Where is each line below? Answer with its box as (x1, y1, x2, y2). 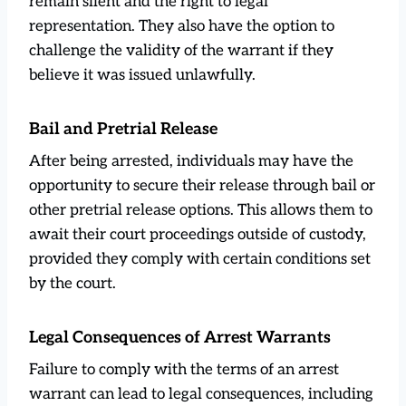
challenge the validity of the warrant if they (29, 41, 333, 60)
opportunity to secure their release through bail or (29, 176, 375, 195)
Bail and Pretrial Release (29, 119, 217, 139)
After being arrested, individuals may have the (29, 151, 353, 170)
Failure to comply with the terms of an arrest (29, 360, 339, 379)
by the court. (29, 274, 116, 293)
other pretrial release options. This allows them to (29, 200, 372, 219)
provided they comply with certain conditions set (29, 249, 371, 268)
